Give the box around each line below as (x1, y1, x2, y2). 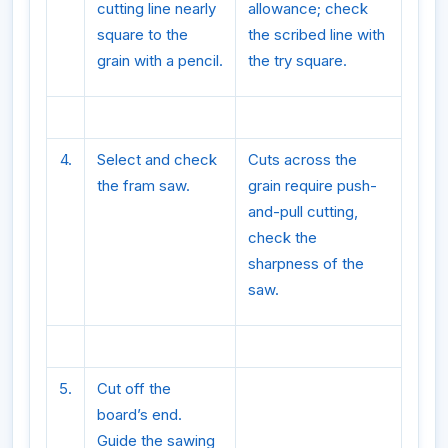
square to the (97, 24, 188, 44)
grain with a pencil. (97, 50, 223, 70)
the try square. (248, 50, 347, 70)
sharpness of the (248, 253, 364, 273)
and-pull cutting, (248, 201, 358, 221)
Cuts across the (248, 149, 357, 169)
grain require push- (248, 175, 377, 195)
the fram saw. (97, 175, 190, 195)
